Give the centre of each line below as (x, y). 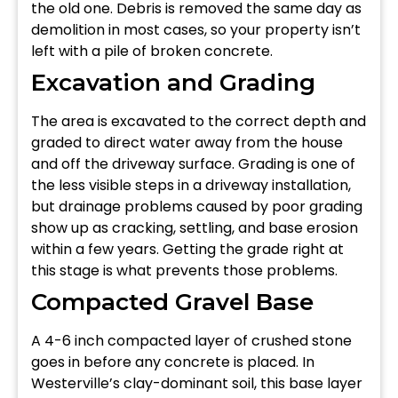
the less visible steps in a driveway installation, (191, 185)
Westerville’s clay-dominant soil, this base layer (197, 383)
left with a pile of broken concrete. (152, 51)
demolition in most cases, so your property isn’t (196, 29)
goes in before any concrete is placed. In (173, 362)
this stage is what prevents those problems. (184, 270)
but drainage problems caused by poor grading (197, 206)
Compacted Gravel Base (172, 302)
